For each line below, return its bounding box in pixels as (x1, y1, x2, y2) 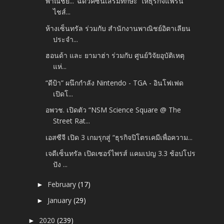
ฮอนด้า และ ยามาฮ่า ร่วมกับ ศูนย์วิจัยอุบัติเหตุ (45, 50, 185, 60)
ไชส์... (53, 7, 71, 17)
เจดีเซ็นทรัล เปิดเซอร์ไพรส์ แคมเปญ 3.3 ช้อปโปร (45, 148, 196, 158)
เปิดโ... (53, 88, 73, 98)
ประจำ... (53, 34, 78, 44)
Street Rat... (53, 116, 90, 126)
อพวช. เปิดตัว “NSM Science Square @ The (45, 105, 181, 115)
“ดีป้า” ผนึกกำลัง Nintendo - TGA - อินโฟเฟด (45, 77, 184, 87)
